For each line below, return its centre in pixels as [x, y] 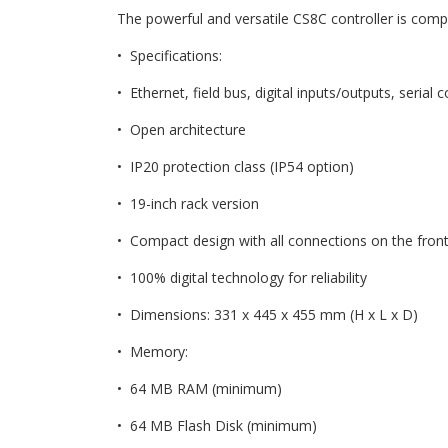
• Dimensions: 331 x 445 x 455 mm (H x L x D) [267, 315]
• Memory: [152, 352]
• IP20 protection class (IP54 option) [235, 167]
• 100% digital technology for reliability [242, 278]
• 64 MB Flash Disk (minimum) [217, 426]
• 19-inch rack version [188, 204]
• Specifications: [169, 56]
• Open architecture [181, 130]
